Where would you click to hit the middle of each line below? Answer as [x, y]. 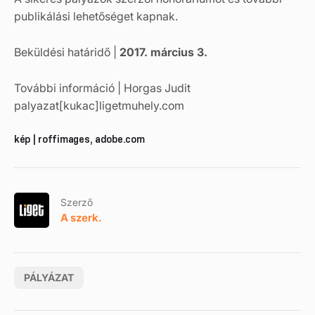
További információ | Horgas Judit [102, 88]
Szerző [77, 202]
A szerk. [81, 217]
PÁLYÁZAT [49, 277]
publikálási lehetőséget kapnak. [96, 16]
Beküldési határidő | [67, 52]
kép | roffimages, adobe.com [79, 139]
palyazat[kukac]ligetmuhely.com [99, 105]
